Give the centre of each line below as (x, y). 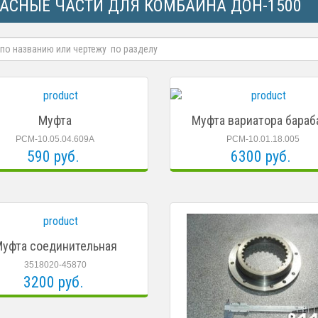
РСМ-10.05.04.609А (55, 139)
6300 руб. (261, 157)
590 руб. (54, 157)
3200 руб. (53, 282)
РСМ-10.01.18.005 (263, 139)
